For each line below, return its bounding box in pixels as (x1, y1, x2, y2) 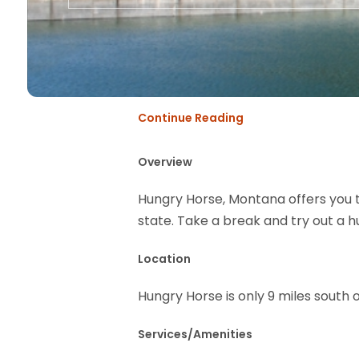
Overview (138, 154, 192, 171)
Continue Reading (138, 110, 244, 127)
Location (138, 251, 191, 268)
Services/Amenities (138, 326, 252, 343)
